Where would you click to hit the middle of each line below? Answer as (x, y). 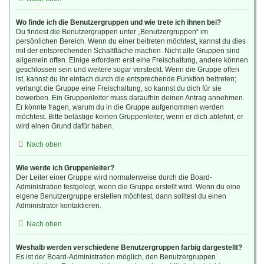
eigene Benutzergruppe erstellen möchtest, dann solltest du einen (121, 196)
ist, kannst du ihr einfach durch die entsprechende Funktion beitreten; (126, 79)
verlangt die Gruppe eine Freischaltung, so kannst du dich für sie (119, 88)
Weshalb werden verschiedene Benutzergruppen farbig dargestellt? (129, 247)
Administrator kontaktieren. (59, 206)
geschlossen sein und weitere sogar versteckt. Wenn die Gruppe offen (128, 70)
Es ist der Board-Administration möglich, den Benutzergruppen (116, 257)
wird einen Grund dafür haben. (65, 126)
